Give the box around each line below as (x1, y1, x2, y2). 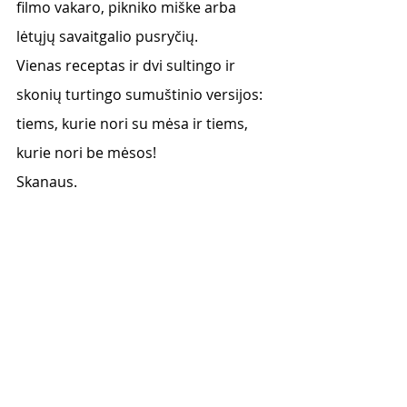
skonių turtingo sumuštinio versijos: (16, 84, 266, 104)
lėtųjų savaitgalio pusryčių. (16, 26, 202, 46)
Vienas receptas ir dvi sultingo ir (16, 55, 239, 75)
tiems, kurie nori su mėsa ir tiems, (16, 114, 252, 134)
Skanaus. (16, 172, 81, 192)
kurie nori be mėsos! (16, 143, 160, 163)
